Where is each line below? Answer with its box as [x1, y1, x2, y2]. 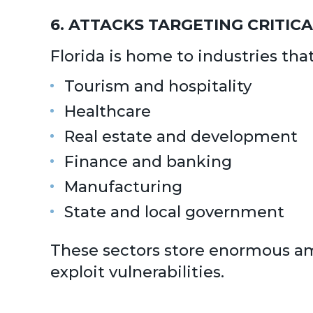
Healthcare [64, 102, 151, 121]
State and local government [64, 203, 284, 221]
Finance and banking [64, 152, 232, 171]
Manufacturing [64, 177, 182, 196]
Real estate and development [64, 127, 298, 146]
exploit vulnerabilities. [50, 263, 224, 282]
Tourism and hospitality [64, 77, 252, 96]
